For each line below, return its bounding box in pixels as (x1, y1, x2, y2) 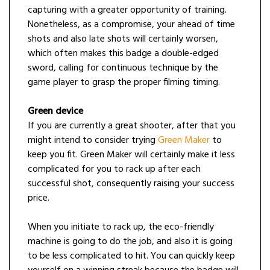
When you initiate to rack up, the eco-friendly (28, 219, 214, 236)
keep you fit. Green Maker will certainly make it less (28, 147, 235, 163)
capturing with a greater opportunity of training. (28, 2, 227, 19)
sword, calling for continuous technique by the (28, 60, 218, 77)
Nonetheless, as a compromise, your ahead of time (28, 17, 235, 33)
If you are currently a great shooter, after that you (28, 118, 236, 134)
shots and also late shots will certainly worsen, (28, 31, 218, 48)
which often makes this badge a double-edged (28, 46, 219, 62)
